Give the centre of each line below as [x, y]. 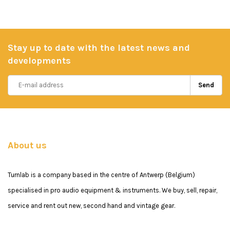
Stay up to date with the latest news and [99, 47]
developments [39, 60]
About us [27, 145]
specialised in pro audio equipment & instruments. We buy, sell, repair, [112, 190]
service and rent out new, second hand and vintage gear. [91, 205]
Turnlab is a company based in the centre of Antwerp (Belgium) [101, 175]
